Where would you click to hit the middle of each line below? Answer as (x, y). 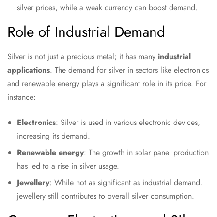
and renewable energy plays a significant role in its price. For (107, 84)
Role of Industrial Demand (86, 32)
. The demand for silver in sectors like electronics (129, 70)
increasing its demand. (54, 136)
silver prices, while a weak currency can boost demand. (107, 8)
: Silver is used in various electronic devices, (128, 122)
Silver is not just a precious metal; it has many (83, 56)
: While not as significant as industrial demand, (126, 182)
